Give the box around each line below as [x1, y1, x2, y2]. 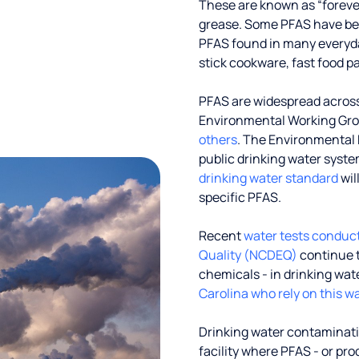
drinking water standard [199, 169, 338, 187]
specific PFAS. [199, 188, 281, 206]
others [199, 131, 237, 148]
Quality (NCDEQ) [199, 246, 297, 264]
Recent [199, 227, 244, 244]
